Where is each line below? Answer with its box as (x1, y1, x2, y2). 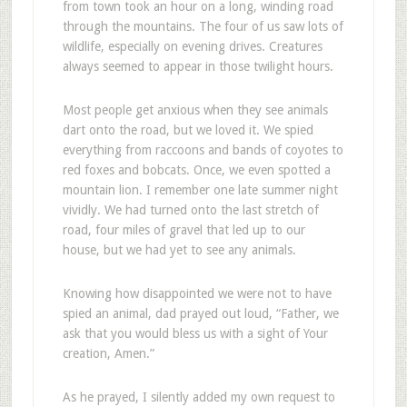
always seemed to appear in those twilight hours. (62, 59, 333, 74)
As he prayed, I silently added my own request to (62, 390, 335, 404)
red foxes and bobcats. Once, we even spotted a (62, 163, 331, 177)
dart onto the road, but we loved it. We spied (62, 123, 313, 137)
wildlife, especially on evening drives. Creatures (62, 39, 323, 54)
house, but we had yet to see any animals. (62, 243, 296, 257)
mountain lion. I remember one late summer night (62, 183, 338, 197)
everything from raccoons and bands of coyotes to (62, 143, 343, 157)
